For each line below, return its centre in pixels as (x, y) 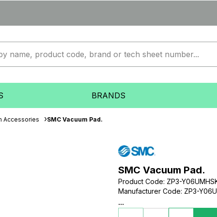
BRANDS (108, 95)
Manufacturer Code (149, 191)
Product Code (141, 181)
